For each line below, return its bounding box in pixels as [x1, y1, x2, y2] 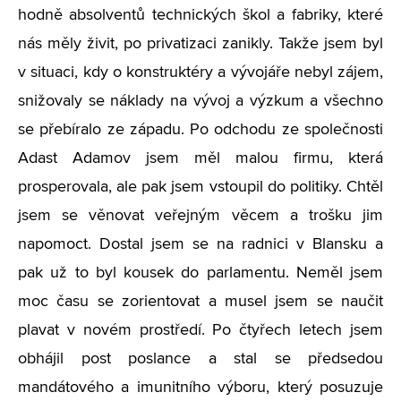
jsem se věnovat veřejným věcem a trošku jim [18, 208, 383, 224]
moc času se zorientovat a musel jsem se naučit [18, 294, 383, 310]
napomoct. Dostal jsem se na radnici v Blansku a [18, 236, 383, 252]
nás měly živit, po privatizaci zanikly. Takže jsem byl [18, 36, 383, 52]
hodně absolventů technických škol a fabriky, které [18, 7, 383, 23]
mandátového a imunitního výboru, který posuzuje [18, 380, 383, 396]
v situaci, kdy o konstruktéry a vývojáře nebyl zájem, [18, 64, 383, 81]
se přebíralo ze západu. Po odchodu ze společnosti [18, 122, 383, 138]
